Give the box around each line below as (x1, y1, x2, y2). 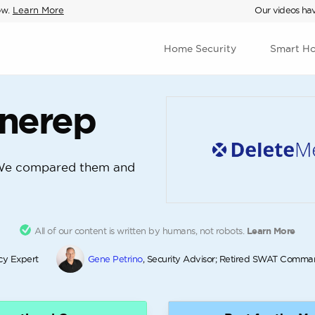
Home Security (164, 43, 237, 54)
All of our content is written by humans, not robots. (34, 226, 245, 236)
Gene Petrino (87, 253, 143, 264)
